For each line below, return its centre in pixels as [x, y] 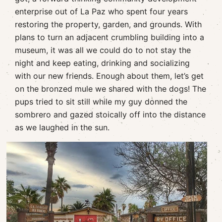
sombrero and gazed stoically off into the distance [110, 114]
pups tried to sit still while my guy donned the [101, 101]
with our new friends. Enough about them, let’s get [109, 76]
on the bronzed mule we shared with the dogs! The [111, 88]
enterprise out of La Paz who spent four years [101, 11]
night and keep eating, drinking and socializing [102, 63]
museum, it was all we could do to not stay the [103, 50]
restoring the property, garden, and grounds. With [108, 24]
